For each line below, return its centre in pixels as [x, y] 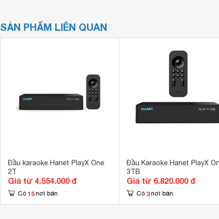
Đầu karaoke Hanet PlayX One [56, 163]
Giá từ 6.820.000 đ [161, 181]
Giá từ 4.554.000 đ [42, 181]
